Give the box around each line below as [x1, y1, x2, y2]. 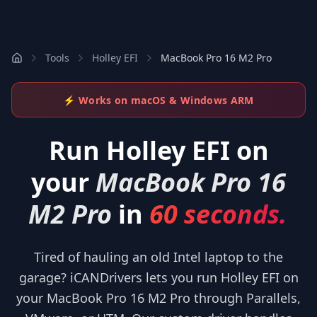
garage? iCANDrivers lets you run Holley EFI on [18, 269, 299, 286]
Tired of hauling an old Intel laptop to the [34, 248, 283, 265]
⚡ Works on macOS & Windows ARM [63, 93, 254, 107]
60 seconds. [149, 197, 287, 231]
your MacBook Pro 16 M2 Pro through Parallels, [16, 289, 301, 306]
